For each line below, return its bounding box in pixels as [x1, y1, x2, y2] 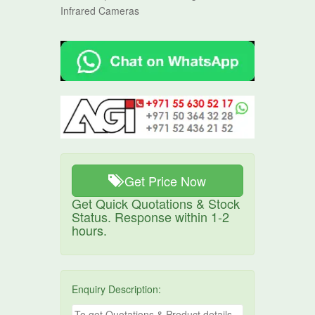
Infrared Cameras [60, 4, 140, 18]
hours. [72, 221, 108, 240]
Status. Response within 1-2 [72, 207, 230, 226]
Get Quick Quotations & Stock [72, 194, 240, 213]
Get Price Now [124, 172, 207, 191]
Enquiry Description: [72, 282, 162, 297]
